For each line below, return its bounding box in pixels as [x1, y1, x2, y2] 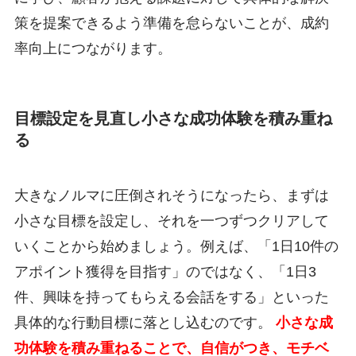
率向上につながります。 [14, 41, 172, 57]
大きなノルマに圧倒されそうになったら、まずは [14, 187, 329, 203]
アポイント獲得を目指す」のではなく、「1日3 [14, 263, 316, 280]
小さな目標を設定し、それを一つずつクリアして [14, 212, 329, 229]
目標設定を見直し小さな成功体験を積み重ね [14, 110, 332, 128]
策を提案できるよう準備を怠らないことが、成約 [14, 15, 329, 32]
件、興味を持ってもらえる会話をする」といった [14, 288, 329, 305]
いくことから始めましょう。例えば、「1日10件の [14, 238, 339, 254]
